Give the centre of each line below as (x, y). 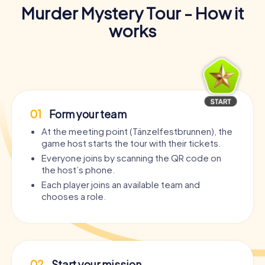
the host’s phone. (78, 170)
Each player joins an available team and (121, 185)
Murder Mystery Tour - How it (132, 13)
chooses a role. (74, 196)
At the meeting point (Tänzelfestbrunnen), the (137, 131)
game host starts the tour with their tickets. (131, 143)
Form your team (87, 114)
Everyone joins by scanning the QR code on (131, 158)
